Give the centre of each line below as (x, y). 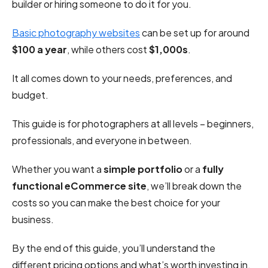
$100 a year (39, 50)
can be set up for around (195, 33)
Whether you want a (58, 169)
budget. (30, 95)
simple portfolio (143, 169)
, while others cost (108, 50)
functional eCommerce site (79, 186)
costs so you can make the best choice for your (116, 203)
